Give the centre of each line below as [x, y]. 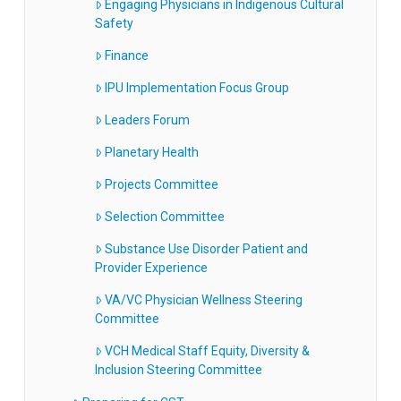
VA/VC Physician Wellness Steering [204, 300]
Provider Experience [151, 268]
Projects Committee [162, 185]
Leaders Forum [148, 119]
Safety [114, 23]
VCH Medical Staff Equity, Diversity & [208, 351]
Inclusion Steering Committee [178, 370]
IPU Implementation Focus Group [197, 87]
